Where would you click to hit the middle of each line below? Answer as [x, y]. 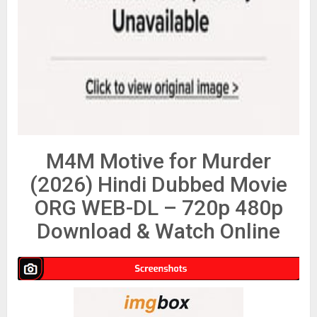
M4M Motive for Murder [158, 161]
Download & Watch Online [158, 231]
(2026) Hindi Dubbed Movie [158, 185]
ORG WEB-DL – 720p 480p [158, 208]
